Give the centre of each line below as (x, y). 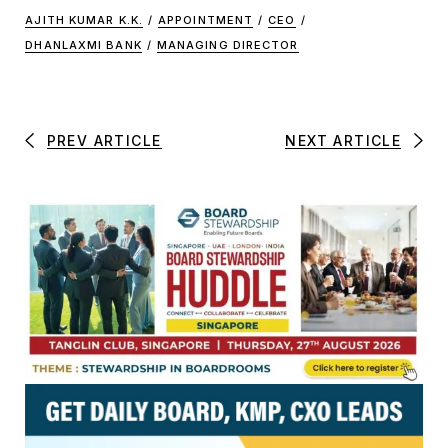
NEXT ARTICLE (343, 140)
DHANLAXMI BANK (83, 44)
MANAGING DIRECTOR (227, 44)
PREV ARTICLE (104, 140)
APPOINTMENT (206, 19)
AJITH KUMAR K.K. (84, 19)
